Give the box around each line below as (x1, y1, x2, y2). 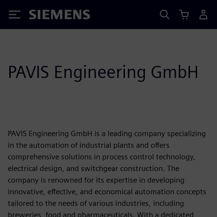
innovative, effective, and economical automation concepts (8, 187, 206, 196)
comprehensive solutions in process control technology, (8, 152, 196, 161)
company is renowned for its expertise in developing (8, 175, 185, 185)
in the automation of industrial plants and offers (8, 140, 170, 150)
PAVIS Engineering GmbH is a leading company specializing (8, 129, 206, 138)
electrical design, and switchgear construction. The (8, 164, 179, 173)
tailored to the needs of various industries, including (8, 199, 184, 208)
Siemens (29, 11, 61, 21)
